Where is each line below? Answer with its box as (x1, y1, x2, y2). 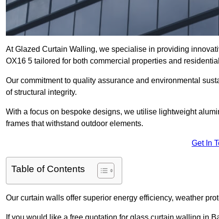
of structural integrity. (6, 88, 77, 97)
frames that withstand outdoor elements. (6, 119, 143, 128)
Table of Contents (11, 164, 85, 175)
